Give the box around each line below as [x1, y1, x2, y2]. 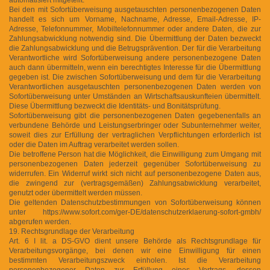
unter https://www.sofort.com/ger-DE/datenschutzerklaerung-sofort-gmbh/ [9, 207, 261, 216]
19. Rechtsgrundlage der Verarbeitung [9, 227, 134, 236]
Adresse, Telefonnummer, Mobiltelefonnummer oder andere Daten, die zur [9, 24, 261, 33]
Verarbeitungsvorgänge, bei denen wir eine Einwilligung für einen [9, 246, 261, 255]
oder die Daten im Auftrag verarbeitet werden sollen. [9, 140, 179, 149]
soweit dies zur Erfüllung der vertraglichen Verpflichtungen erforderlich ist [9, 130, 261, 139]
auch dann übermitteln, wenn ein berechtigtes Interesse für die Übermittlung [9, 63, 261, 72]
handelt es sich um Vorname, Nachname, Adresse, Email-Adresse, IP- [9, 14, 261, 24]
